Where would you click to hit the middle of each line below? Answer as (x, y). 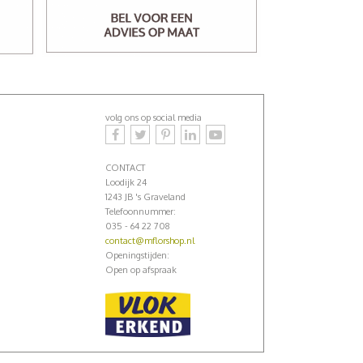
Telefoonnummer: (141, 211)
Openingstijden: (137, 255)
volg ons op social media (154, 117)
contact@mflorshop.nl (150, 241)
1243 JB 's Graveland (145, 197)
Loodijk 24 (126, 182)
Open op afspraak (141, 270)
